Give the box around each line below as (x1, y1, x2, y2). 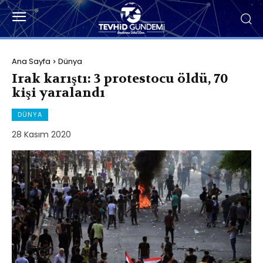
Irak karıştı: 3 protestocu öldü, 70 (12, 70, 228, 87)
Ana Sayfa (12, 55, 50, 67)
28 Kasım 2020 (12, 128, 71, 140)
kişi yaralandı (12, 84, 105, 101)
